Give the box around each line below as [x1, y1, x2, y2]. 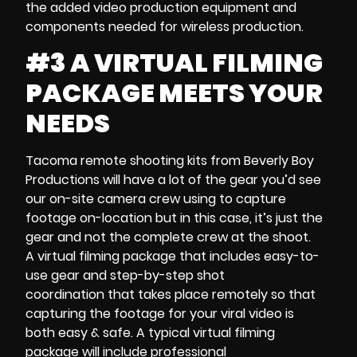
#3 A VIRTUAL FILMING [25, 45, 323, 81]
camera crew [97, 190, 180, 209]
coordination [25, 285, 104, 304]
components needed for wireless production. [25, 17, 307, 36]
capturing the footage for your [25, 304, 221, 324]
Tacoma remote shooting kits [25, 151, 207, 171]
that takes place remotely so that [104, 285, 316, 304]
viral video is [221, 304, 294, 324]
